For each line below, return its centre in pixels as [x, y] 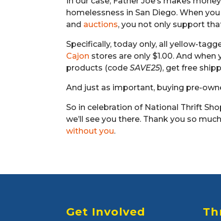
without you [90, 131]
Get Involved [106, 212]
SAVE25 [145, 68]
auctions [101, 24]
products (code [98, 68]
